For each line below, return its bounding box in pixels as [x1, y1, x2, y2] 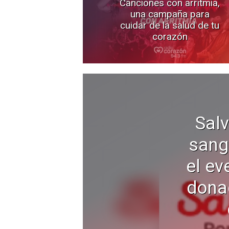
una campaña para [130, 8, 210, 20]
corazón [152, 30, 188, 42]
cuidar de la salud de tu [120, 19, 219, 31]
